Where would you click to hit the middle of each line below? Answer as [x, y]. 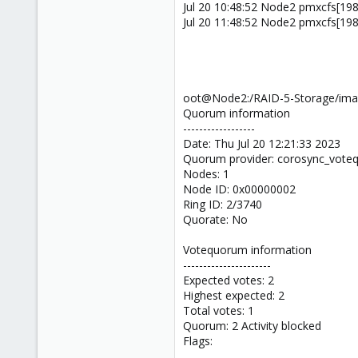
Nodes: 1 [206, 174]
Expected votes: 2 [229, 280]
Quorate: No [215, 220]
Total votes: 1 [219, 311]
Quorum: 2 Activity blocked [252, 326]
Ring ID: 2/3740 [223, 205]
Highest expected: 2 [234, 296]
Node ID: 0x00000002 [239, 189]
